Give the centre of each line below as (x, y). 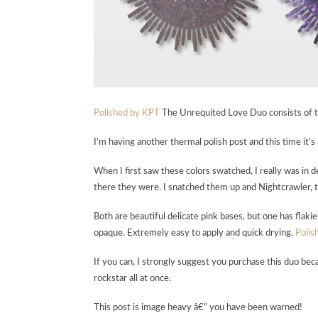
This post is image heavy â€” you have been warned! (198, 308)
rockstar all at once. (132, 279)
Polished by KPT (127, 113)
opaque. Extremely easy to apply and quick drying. (194, 233)
